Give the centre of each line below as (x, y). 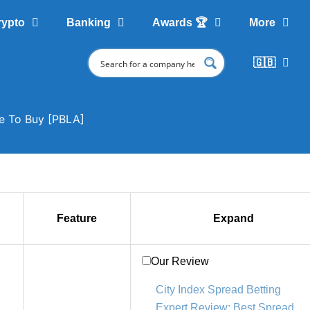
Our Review (180, 262)
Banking (88, 22)
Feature (77, 219)
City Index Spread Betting (218, 290)
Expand (233, 219)
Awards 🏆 (180, 22)
